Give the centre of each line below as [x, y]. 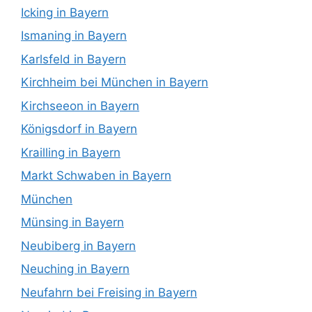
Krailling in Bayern [71, 152]
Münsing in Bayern [72, 223]
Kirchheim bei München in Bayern [115, 83]
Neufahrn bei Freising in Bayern [109, 292]
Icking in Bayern [65, 12]
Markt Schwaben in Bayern [96, 176]
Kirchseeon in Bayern [80, 106]
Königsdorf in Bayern [79, 129]
